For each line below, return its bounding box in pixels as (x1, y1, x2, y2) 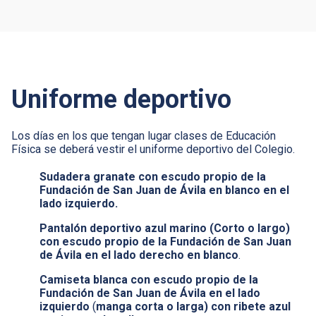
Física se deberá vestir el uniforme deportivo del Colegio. (11, 142, 295, 156)
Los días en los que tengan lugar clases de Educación (11, 128, 276, 142)
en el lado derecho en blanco (82, 248, 238, 262)
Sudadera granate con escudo (39, 169, 203, 183)
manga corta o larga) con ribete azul (96, 299, 291, 313)
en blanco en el (209, 183, 289, 197)
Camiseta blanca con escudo (39, 272, 195, 286)
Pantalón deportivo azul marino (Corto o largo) (39, 221, 290, 235)
